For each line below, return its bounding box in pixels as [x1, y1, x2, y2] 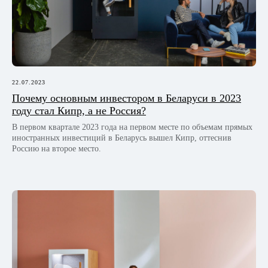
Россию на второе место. [12, 144, 101, 153]
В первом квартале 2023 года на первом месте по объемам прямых [12, 122, 252, 132]
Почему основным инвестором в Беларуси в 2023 [12, 92, 241, 104]
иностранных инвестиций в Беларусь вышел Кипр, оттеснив [12, 133, 232, 142]
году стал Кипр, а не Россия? [12, 104, 146, 117]
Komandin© [74, 55, 112, 63]
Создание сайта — [9, 55, 75, 63]
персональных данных [9, 3, 84, 12]
